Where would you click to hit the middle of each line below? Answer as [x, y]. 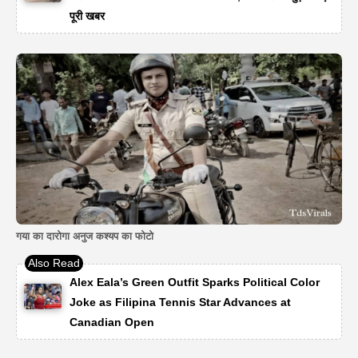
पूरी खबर [87, 16]
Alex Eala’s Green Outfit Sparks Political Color [195, 282]
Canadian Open [112, 322]
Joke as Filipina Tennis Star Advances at [181, 302]
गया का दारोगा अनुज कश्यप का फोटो [85, 236]
